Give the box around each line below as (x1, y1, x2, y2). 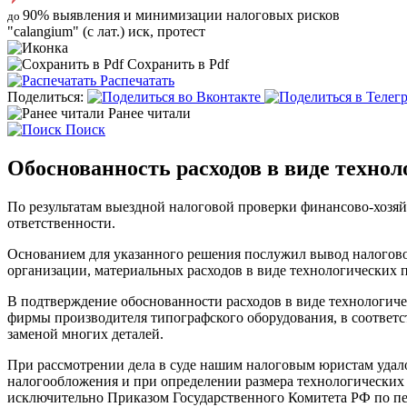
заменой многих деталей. (7, 325, 164, 342)
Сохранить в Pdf (127, 56, 229, 72)
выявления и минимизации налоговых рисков (53, 7, 340, 23)
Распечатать (100, 73, 174, 88)
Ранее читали (108, 105, 191, 121)
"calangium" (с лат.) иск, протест (7, 24, 205, 39)
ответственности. (7, 214, 115, 231)
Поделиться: (7, 89, 84, 104)
